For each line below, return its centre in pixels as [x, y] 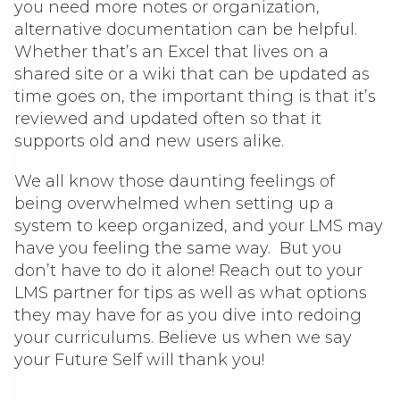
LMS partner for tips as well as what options [191, 293]
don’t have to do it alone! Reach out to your [188, 271]
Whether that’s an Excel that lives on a [171, 52]
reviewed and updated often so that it [168, 119]
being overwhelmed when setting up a [174, 204]
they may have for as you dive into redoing [188, 316]
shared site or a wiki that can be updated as [192, 75]
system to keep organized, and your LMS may [199, 226]
